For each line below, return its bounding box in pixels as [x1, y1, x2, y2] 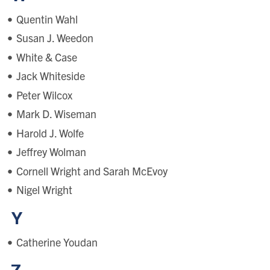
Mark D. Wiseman [16, 107, 96, 121]
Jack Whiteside [16, 69, 85, 83]
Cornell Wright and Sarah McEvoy [16, 163, 168, 178]
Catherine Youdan [16, 235, 98, 250]
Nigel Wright [16, 183, 72, 197]
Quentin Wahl [16, 11, 78, 26]
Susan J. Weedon [16, 31, 93, 45]
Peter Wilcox [16, 87, 72, 102]
